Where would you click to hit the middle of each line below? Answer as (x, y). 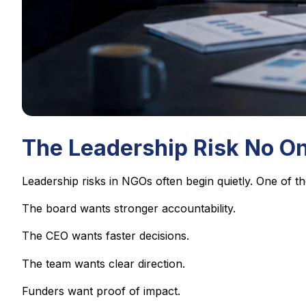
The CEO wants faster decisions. (106, 236)
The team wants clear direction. (103, 263)
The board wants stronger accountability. (129, 208)
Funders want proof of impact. (101, 291)
